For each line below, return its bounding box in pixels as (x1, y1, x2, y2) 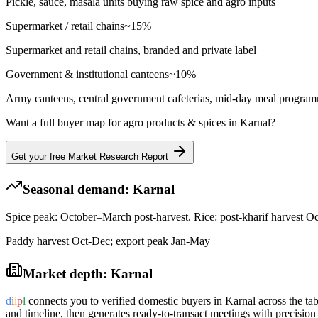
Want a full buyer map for (6, 116, 124, 128)
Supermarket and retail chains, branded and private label (6, 43, 256, 56)
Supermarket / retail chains (6, 19, 124, 32)
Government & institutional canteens (6, 67, 169, 80)
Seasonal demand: (23, 182, 133, 197)
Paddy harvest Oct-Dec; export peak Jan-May (6, 235, 210, 248)
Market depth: (23, 265, 111, 281)
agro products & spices (124, 116, 226, 128)
